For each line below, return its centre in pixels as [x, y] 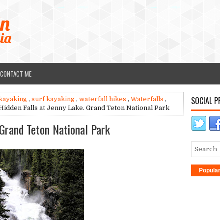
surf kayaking [53, 99]
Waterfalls [147, 99]
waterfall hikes [103, 99]
